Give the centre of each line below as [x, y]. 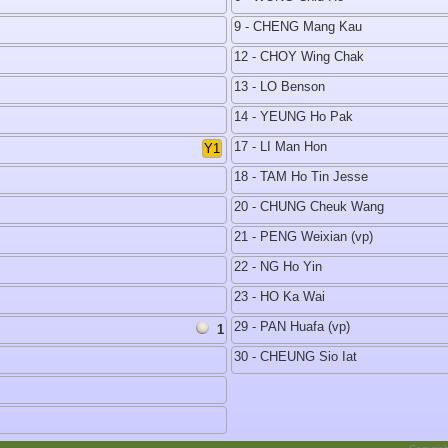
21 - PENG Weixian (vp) [303, 236]
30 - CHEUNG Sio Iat [295, 356]
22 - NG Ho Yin [278, 266]
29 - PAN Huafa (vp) [292, 326]
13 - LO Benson [279, 86]
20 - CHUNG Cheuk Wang [309, 206]
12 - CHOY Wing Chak [299, 56]
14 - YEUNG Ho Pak [293, 116]
